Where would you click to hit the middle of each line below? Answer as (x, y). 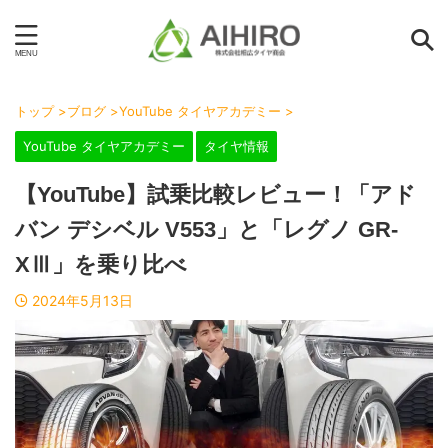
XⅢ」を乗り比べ (101, 264)
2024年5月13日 (82, 300)
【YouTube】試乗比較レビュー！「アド (215, 194)
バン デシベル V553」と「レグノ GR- (206, 229)
